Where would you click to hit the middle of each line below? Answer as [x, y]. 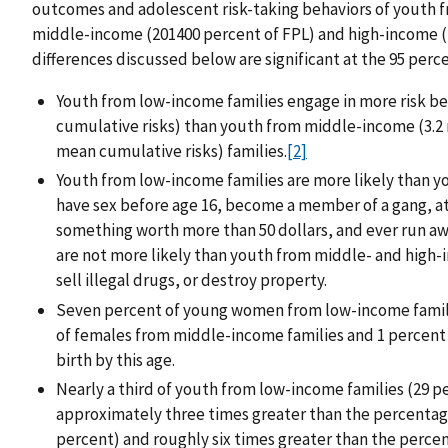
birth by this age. [115, 359]
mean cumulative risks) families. [171, 151]
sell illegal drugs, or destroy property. [191, 280]
